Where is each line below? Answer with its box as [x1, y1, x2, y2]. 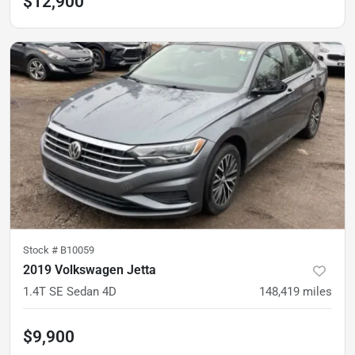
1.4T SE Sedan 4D [23, 284, 116, 300]
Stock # [23, 244, 60, 257]
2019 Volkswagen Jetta [23, 262, 156, 278]
